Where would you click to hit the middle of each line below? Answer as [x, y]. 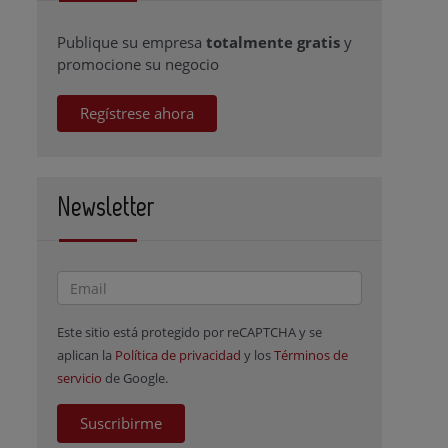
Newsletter [108, 208]
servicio [80, 378]
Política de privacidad [178, 355]
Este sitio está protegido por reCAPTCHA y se [190, 332]
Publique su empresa [132, 42]
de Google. [135, 378]
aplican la [86, 355]
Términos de [311, 355]
